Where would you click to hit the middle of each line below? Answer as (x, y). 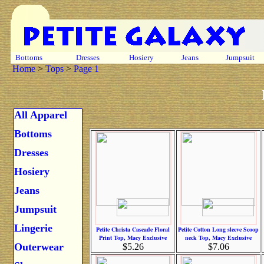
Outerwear (39, 247)
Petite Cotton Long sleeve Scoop (218, 229)
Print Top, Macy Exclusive (133, 237)
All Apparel (41, 115)
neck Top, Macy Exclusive (218, 237)
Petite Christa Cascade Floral (133, 229)
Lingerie (33, 228)
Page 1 (86, 69)
